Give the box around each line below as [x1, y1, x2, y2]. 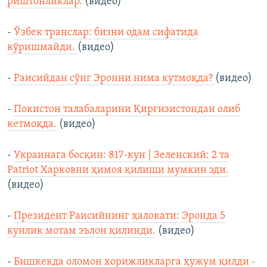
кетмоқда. [7, 119, 57, 131]
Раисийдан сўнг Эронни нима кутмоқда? [11, 73, 215, 85]
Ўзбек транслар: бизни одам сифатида [14, 27, 198, 39]
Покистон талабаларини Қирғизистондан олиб [14, 104, 240, 116]
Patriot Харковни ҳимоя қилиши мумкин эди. [7, 164, 229, 176]
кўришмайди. [7, 42, 77, 54]
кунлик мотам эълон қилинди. [7, 225, 156, 237]
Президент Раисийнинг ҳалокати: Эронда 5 [14, 210, 225, 222]
